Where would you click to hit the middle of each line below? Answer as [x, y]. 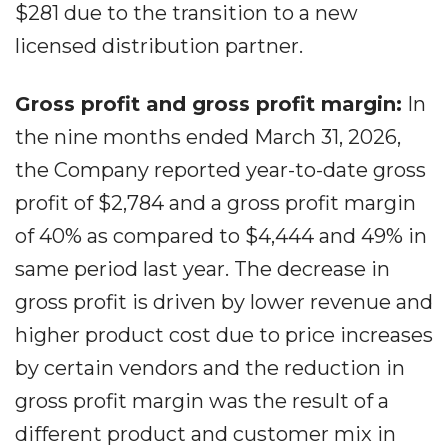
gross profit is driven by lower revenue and [224, 302]
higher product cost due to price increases [224, 335]
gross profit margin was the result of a [202, 401]
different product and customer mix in [205, 434]
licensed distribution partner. [159, 46]
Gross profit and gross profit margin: [208, 104]
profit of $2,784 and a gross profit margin [215, 203]
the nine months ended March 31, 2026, [208, 137]
